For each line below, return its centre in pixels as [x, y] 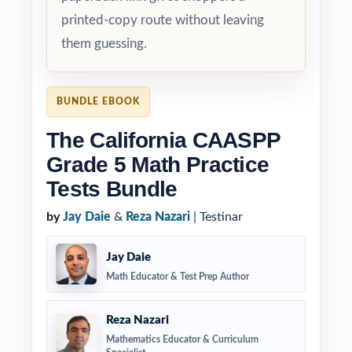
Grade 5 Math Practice [158, 165]
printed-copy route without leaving [163, 20]
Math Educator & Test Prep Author [178, 276]
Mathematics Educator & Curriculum [182, 339]
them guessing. [104, 44]
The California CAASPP [163, 140]
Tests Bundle [112, 189]
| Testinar [216, 217]
